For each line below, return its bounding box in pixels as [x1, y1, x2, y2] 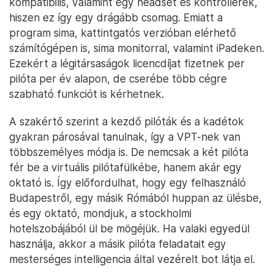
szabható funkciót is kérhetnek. [9, 87, 164, 100]
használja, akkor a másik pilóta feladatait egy [9, 237, 226, 250]
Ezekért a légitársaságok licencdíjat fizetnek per [9, 56, 245, 70]
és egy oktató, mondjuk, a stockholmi [9, 206, 191, 220]
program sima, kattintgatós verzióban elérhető [9, 26, 236, 39]
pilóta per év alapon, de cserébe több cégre [9, 72, 227, 85]
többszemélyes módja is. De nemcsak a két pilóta [9, 145, 248, 158]
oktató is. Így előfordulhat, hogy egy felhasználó [9, 176, 246, 189]
